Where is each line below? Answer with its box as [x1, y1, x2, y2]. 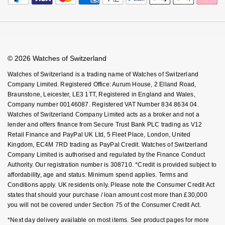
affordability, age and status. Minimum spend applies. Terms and [8, 171, 188, 179]
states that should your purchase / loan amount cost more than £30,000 [8, 191, 207, 199]
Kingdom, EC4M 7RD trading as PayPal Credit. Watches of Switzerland [8, 141, 208, 149]
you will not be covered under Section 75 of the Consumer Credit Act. [8, 201, 201, 209]
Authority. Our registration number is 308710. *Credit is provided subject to [8, 161, 217, 169]
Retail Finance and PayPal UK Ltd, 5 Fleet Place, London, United [8, 131, 191, 139]
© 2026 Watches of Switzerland [8, 54, 106, 63]
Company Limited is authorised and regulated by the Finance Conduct [8, 151, 205, 159]
